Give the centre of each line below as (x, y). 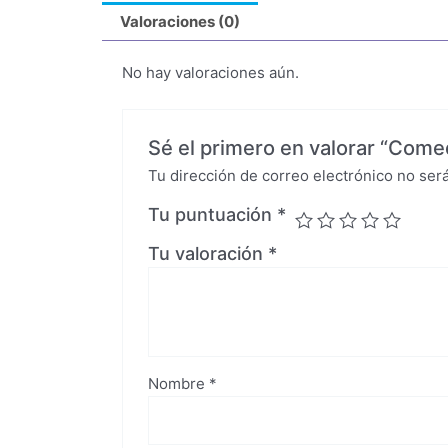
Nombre (179, 384)
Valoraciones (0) (180, 22)
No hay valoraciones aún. (210, 73)
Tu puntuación (213, 215)
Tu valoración (208, 254)
